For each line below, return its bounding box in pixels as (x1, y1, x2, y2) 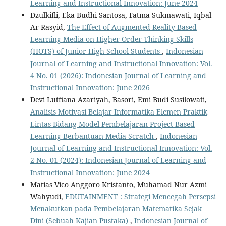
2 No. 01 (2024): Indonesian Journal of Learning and (30, 155, 206, 165)
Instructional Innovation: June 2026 (30, 83, 150, 93)
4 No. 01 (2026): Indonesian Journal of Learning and (30, 71, 206, 81)
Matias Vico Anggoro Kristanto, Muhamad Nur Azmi (30, 180, 207, 190)
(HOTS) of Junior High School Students (30, 46, 162, 56)
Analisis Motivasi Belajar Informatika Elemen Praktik (30, 107, 207, 117)
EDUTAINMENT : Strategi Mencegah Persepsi (65, 192, 216, 202)
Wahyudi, (30, 192, 65, 202)
